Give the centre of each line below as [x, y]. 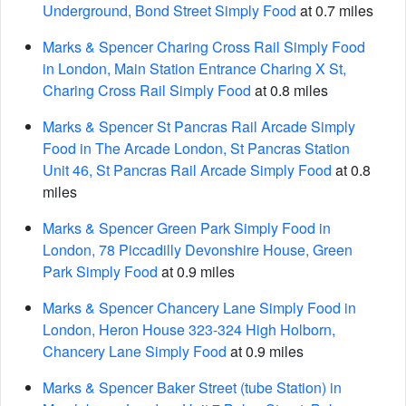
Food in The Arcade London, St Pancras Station [196, 148]
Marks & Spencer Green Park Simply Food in [187, 228]
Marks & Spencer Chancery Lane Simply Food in [199, 308]
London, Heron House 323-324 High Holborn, [189, 329]
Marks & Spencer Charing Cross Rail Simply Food [204, 47]
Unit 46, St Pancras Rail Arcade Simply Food [187, 170]
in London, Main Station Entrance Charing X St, [194, 68]
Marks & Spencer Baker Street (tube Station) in [192, 387]
